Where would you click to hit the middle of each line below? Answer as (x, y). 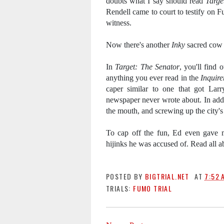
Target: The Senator (147, 67)
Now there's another (139, 45)
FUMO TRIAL (153, 188)
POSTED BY (126, 176)
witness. (119, 23)
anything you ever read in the (153, 78)
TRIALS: (120, 188)
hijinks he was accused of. (148, 144)
